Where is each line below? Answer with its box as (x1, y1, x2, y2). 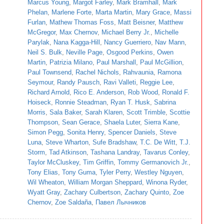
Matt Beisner (118, 18, 154, 26)
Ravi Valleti (103, 78, 136, 86)
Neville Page (66, 48, 102, 56)
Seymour (27, 78, 53, 86)
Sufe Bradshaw (92, 138, 136, 146)
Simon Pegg (27, 128, 63, 136)
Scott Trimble (126, 108, 165, 116)
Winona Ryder (146, 178, 186, 186)
